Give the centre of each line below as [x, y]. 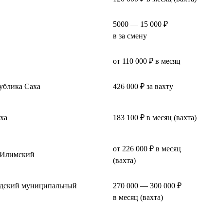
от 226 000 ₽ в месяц [147, 148]
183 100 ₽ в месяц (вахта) [155, 117]
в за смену [130, 36]
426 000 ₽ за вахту [143, 86]
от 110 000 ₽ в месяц [147, 61]
